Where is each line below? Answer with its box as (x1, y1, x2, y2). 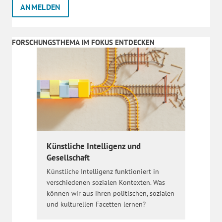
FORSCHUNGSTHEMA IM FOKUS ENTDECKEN (12, 37, 155, 47)
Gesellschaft (47, 152, 90, 164)
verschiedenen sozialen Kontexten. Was (47, 178, 165, 187)
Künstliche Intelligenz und (47, 141, 141, 152)
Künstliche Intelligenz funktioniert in (47, 167, 159, 176)
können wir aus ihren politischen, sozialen (47, 189, 174, 198)
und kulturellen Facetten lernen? (47, 200, 146, 209)
